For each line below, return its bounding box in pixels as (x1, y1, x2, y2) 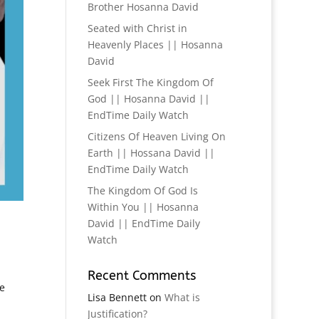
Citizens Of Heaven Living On (88, 130, 226, 144)
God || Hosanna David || (88, 92, 211, 106)
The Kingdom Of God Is (88, 184, 199, 198)
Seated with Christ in (88, 21, 188, 36)
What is (164, 291, 201, 305)
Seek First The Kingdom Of (88, 75, 214, 90)
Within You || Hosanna (88, 200, 199, 214)
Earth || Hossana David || (88, 146, 216, 160)
